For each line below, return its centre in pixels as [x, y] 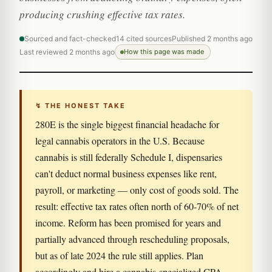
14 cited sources [144, 39]
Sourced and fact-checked [70, 39]
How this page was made [164, 52]
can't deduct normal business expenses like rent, [126, 173]
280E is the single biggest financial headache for [127, 124]
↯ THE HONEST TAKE [80, 106]
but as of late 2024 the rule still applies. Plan [119, 255]
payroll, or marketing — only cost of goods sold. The [137, 190]
